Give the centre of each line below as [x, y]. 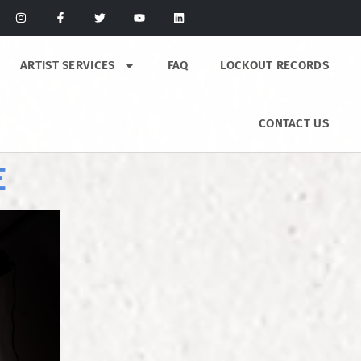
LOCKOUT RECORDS [274, 65]
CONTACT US [293, 123]
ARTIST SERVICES [68, 65]
